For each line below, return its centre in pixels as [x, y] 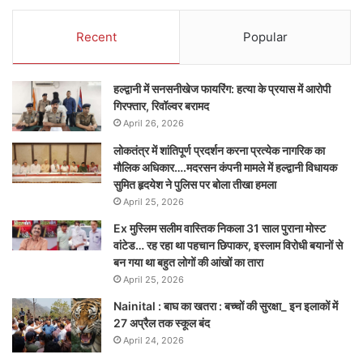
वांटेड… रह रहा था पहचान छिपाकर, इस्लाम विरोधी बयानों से [228, 246]
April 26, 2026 [154, 124]
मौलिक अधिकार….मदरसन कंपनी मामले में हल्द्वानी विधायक [225, 168]
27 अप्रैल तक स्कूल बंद [162, 323]
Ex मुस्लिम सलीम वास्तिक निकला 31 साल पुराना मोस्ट [220, 228]
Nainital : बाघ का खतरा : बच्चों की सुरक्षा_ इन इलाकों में [226, 306]
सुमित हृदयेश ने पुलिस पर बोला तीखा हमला [195, 185]
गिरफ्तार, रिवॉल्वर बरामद [161, 106]
